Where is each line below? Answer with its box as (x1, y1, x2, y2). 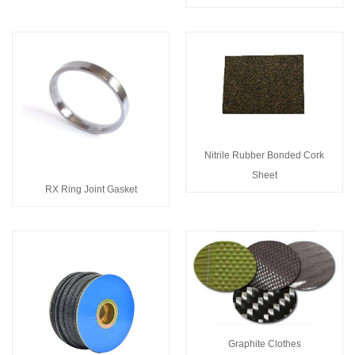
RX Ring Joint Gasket (44, 183, 137, 195)
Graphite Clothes (227, 338, 301, 349)
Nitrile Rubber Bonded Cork (204, 149, 324, 161)
